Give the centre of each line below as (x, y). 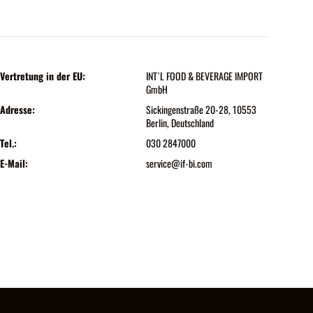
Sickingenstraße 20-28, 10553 (201, 109)
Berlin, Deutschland (180, 122)
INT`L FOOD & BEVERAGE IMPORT (204, 75)
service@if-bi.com (179, 163)
